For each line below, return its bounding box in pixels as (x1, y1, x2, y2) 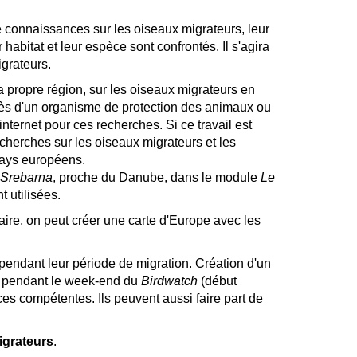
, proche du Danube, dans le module (52, 171, 261, 184)
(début (197, 274, 237, 288)
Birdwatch (140, 274, 198, 288)
